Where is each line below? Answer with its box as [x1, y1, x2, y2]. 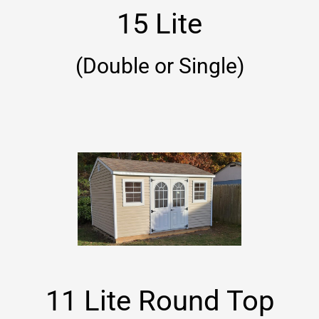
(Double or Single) [75, 53, 244, 79]
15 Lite [117, 7, 202, 41]
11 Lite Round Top [45, 283, 274, 318]
